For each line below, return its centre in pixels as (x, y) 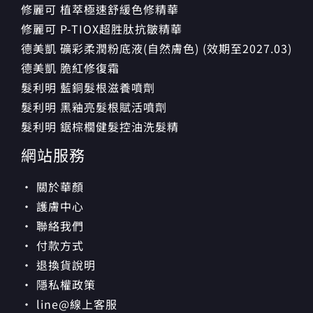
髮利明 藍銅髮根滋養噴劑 (88, 87)
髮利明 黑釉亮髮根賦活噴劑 (94, 107)
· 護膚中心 (52, 206)
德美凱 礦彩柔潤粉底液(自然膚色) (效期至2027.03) (156, 48)
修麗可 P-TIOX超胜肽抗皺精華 (102, 28)
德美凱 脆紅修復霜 (70, 67)
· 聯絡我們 (52, 226)
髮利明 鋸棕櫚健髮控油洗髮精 (100, 126)
